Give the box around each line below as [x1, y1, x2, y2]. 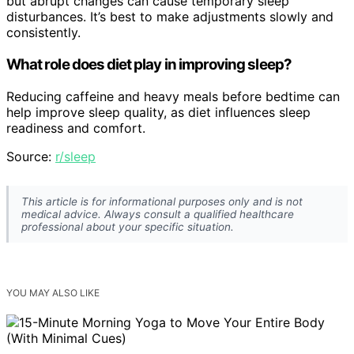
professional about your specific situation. [21, 220, 234, 233]
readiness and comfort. [6, 119, 145, 136]
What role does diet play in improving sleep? [6, 55, 292, 73]
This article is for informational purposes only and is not [21, 194, 303, 208]
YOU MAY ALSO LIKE [6, 286, 100, 299]
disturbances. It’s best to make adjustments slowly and [6, 9, 333, 25]
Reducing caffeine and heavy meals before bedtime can [6, 88, 340, 104]
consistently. [6, 24, 81, 41]
